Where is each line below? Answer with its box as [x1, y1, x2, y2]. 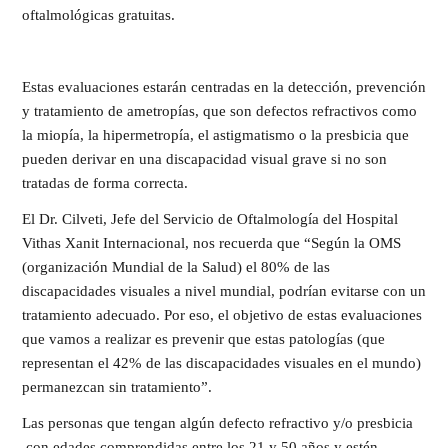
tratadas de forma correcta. [22, 175, 188, 191]
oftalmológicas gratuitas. [22, 7, 175, 23]
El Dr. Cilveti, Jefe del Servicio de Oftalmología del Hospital [22, 211, 398, 227]
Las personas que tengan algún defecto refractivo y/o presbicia [22, 415, 413, 431]
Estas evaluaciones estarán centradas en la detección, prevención [22, 79, 426, 95]
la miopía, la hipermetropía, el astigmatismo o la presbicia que [22, 127, 409, 143]
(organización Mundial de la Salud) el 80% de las [22, 259, 330, 275]
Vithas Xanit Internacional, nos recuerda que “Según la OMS [22, 235, 401, 251]
